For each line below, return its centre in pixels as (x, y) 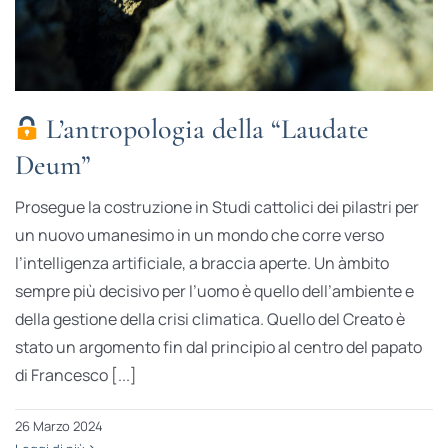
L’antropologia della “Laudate (203, 128)
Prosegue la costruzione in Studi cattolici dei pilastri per (216, 206)
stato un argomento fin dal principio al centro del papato (218, 346)
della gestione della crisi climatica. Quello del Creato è (209, 318)
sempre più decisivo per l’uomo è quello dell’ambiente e (214, 290)
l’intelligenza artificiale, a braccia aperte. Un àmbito (201, 262)
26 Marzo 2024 (58, 425)
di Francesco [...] (75, 374)
